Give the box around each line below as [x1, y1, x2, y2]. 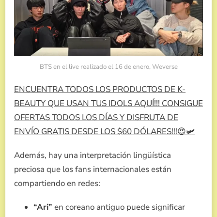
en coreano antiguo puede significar [52, 201, 185, 213]
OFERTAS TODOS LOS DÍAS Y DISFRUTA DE [14, 111, 178, 123]
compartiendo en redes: [14, 177, 100, 189]
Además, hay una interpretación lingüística [14, 149, 171, 161]
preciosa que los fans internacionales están [14, 163, 171, 175]
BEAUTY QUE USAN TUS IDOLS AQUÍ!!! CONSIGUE [14, 97, 203, 109]
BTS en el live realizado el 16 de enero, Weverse [39, 62, 178, 71]
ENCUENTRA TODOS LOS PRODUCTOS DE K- [14, 83, 186, 95]
